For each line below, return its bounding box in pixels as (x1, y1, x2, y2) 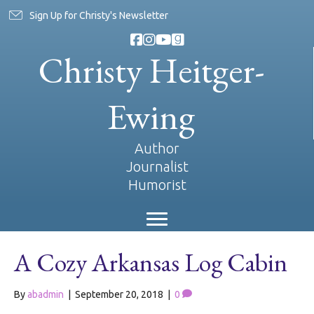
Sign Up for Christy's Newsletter (29, 10, 168, 21)
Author (135, 140, 179, 156)
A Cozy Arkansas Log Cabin (14, 246, 287, 279)
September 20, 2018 (75, 289, 163, 300)
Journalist (125, 158, 189, 175)
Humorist (128, 177, 186, 193)
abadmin (27, 289, 64, 300)
